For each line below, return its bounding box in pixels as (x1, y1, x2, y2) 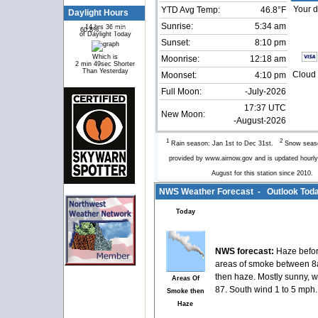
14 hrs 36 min (84, 23, 126, 31)
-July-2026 (245, 87, 286, 97)
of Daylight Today (79, 31, 131, 38)
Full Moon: (161, 87, 202, 97)
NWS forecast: (215, 247, 274, 256)
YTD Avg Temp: (161, 6, 220, 15)
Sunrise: (161, 22, 193, 31)
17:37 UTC (244, 104, 286, 113)
